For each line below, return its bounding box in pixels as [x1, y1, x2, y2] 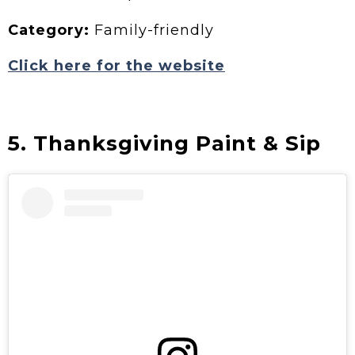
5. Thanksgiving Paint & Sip [8, 131, 321, 157]
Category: [8, 21, 90, 40]
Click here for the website [8, 57, 225, 75]
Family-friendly [90, 21, 214, 40]
